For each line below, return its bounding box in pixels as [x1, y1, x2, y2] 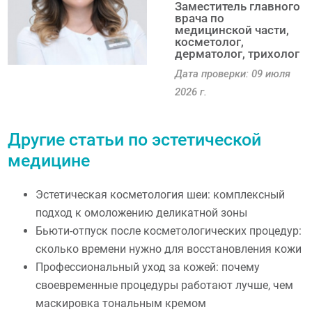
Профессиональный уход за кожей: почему [36, 260, 260, 274]
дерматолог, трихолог [175, 47, 300, 61]
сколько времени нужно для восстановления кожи [36, 242, 302, 256]
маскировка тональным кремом [36, 296, 207, 310]
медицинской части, [175, 23, 290, 37]
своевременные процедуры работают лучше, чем [36, 278, 294, 292]
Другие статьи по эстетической [8, 129, 262, 150]
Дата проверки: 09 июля [175, 68, 291, 80]
